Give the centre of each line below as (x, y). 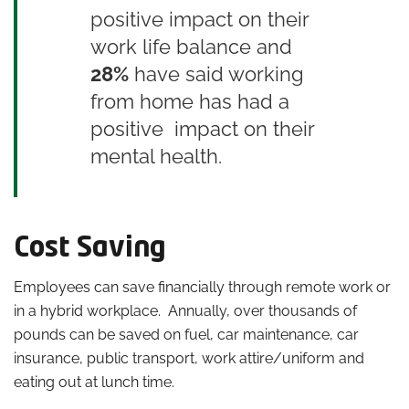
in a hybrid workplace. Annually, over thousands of (185, 311)
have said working (216, 73)
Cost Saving (93, 249)
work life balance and (191, 46)
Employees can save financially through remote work (193, 288)
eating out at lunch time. (94, 383)
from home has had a (190, 101)
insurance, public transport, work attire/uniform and (189, 359)
